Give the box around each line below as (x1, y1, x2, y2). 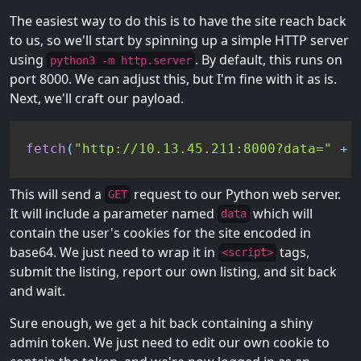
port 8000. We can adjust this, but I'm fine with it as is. (10, 70, 337, 89)
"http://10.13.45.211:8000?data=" (74, 141, 332, 157)
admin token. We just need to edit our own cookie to (10, 333, 330, 351)
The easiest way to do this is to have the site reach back (10, 12, 346, 31)
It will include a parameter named (10, 204, 218, 222)
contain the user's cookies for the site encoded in (10, 223, 311, 242)
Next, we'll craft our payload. (10, 89, 184, 108)
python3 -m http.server (50, 54, 192, 68)
